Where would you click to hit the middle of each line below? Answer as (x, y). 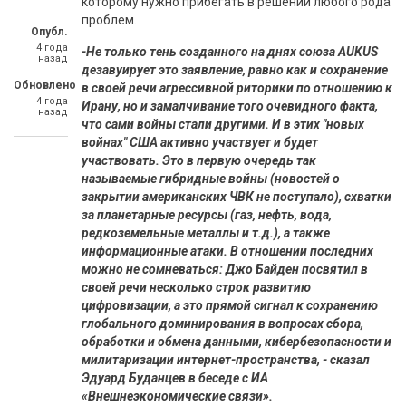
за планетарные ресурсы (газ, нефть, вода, (207, 215)
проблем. (109, 20)
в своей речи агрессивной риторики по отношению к (237, 88)
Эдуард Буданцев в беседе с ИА (175, 378)
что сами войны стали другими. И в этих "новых (223, 124)
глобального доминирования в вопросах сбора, (222, 324)
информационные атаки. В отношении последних (227, 251)
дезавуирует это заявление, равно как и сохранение (235, 70)
